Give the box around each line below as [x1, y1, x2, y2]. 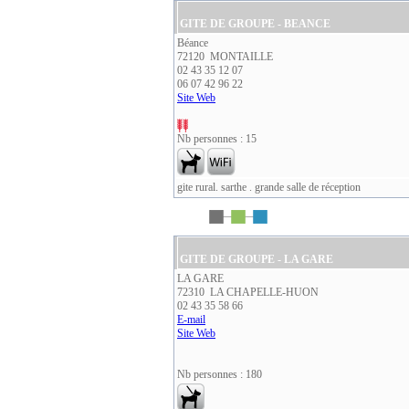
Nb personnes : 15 [177, 132, 257, 145]
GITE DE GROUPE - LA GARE [180, 253, 333, 266]
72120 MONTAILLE [177, 50, 273, 63]
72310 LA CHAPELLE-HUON [177, 286, 319, 299]
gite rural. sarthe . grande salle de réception [177, 181, 361, 194]
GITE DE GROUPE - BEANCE [180, 17, 330, 30]
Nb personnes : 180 [177, 368, 262, 381]
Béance [177, 37, 208, 49]
